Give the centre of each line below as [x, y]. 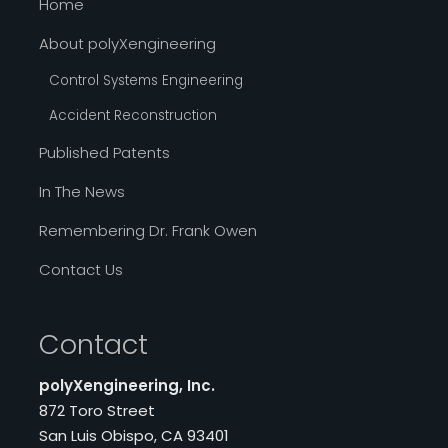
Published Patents [104, 153]
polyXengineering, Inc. [126, 386]
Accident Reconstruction [132, 116]
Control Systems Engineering [145, 81]
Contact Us [80, 270]
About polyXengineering [127, 44]
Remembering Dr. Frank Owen [147, 231]
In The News [81, 192]
